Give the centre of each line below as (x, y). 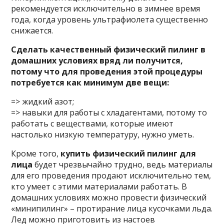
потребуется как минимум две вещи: (90, 82)
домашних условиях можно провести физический (109, 197)
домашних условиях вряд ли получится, (97, 60)
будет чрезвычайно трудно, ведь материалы (123, 164)
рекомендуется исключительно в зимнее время (106, 8)
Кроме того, (35, 153)
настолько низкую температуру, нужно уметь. (103, 134)
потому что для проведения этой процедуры (107, 71)
